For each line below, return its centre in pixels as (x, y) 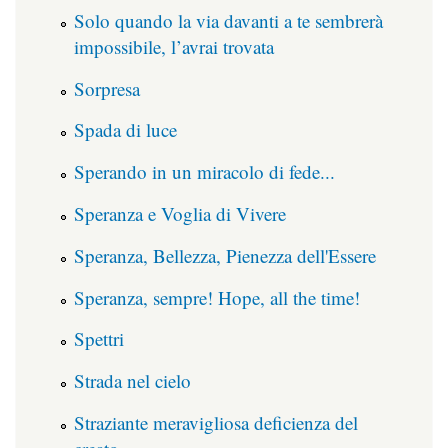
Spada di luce (125, 130)
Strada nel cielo (132, 381)
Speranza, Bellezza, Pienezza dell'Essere (225, 255)
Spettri (99, 339)
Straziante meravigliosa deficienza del (216, 423)
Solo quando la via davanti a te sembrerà (228, 20)
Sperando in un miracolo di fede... (204, 172)
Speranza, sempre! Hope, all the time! (217, 297)
